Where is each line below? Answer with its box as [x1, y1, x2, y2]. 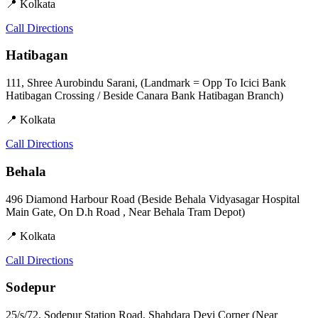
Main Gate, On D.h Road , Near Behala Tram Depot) [6, 205, 245, 218]
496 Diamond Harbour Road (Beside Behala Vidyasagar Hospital [6, 192, 300, 205]
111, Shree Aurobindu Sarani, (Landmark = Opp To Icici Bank [6, 77, 286, 89]
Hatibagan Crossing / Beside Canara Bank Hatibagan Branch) [6, 89, 283, 102]
